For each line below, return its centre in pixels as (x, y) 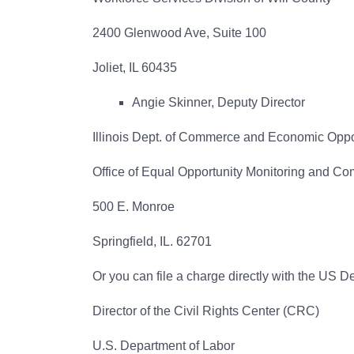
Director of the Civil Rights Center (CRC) (206, 311)
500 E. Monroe (134, 207)
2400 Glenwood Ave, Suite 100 (179, 33)
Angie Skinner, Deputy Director (218, 102)
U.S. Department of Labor (164, 346)
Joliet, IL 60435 (135, 68)
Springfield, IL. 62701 (152, 241)
